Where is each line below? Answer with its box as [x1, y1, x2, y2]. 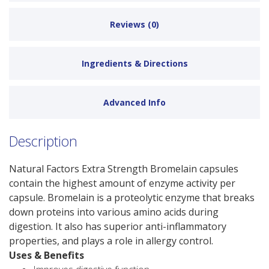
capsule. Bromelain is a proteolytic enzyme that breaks [9, 190, 255, 204]
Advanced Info [103, 97, 166, 109]
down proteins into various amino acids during [9, 205, 219, 219]
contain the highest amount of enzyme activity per [9, 176, 235, 190]
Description [9, 131, 77, 151]
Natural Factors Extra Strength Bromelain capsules [9, 162, 238, 175]
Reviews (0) [110, 19, 159, 31]
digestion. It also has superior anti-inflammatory [9, 219, 226, 233]
